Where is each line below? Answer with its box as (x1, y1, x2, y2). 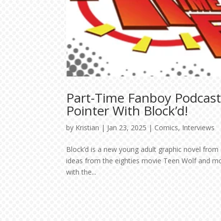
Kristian (75, 123, 100, 133)
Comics (154, 123, 179, 133)
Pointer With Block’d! (66, 102, 188, 120)
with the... (66, 167, 97, 177)
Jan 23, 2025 (107, 123, 147, 133)
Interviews (182, 123, 215, 133)
